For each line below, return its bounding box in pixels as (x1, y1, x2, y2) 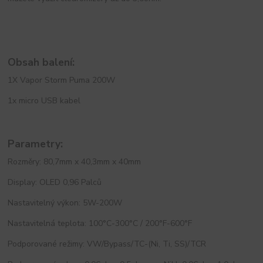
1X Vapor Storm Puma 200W (8, 74, 116, 86)
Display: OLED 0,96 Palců (8, 177, 102, 188)
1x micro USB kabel (8, 95, 81, 106)
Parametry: (8, 137, 63, 151)
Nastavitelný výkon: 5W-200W (8, 197, 123, 209)
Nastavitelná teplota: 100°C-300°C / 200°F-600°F (8, 218, 193, 230)
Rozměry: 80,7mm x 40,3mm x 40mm (8, 156, 141, 168)
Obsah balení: (8, 55, 75, 70)
